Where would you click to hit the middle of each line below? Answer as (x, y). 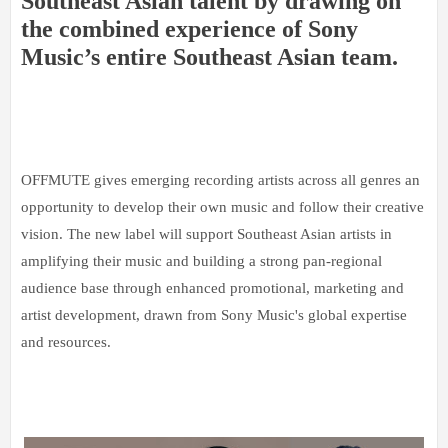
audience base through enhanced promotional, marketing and (212, 287)
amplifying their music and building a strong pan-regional (201, 260)
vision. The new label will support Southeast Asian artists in (206, 233)
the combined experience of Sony (189, 28)
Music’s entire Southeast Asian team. (209, 56)
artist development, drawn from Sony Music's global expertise (214, 314)
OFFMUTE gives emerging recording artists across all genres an (220, 179)
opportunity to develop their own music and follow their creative (222, 206)
